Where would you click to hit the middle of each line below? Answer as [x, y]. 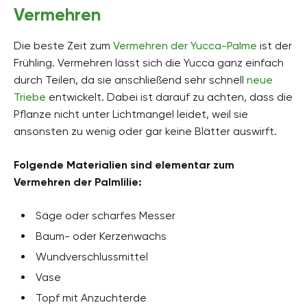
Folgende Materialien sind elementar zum [124, 164]
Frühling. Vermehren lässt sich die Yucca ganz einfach [149, 62]
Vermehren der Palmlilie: [78, 182]
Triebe [30, 97]
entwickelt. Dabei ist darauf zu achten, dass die [169, 97]
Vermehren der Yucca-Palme [185, 45]
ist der [274, 45]
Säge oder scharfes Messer [106, 215]
